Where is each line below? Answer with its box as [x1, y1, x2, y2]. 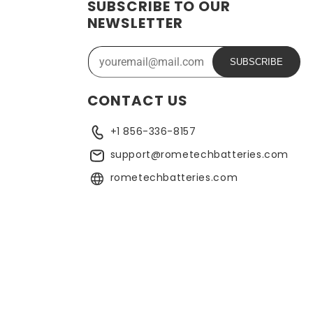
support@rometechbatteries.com [110, 147, 289, 162]
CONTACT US [87, 91, 188, 111]
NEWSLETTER [87, 13, 183, 34]
